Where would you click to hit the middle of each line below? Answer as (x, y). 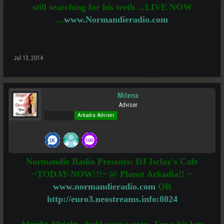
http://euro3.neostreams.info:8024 (112, 199)
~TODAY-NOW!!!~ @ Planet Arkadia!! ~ (112, 174)
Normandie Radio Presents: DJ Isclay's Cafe (112, 161)
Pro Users (58, 115)
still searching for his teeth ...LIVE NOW (112, 7)
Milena (128, 95)
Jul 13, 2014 (28, 58)
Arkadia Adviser (96, 115)
